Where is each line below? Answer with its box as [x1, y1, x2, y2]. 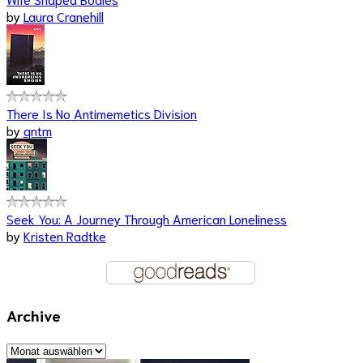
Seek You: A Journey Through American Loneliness [6, 210, 287, 228]
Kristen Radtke [23, 227, 106, 245]
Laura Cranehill [23, 7, 104, 25]
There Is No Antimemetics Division [6, 105, 197, 122]
